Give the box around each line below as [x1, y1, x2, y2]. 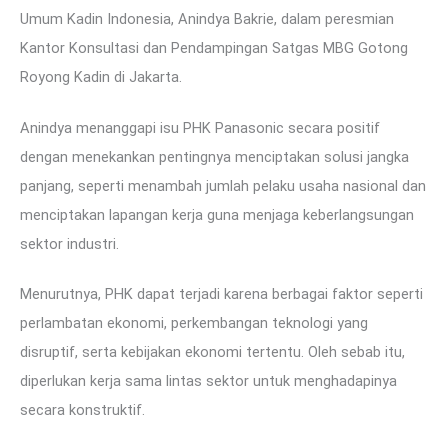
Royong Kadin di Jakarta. [20, 67, 182, 86]
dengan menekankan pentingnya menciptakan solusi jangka [20, 147, 409, 166]
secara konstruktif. [20, 401, 145, 420]
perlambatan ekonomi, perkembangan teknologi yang [20, 314, 368, 333]
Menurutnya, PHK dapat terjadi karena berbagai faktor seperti [20, 285, 423, 304]
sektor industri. [20, 234, 119, 253]
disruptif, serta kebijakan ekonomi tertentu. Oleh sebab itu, [20, 343, 405, 362]
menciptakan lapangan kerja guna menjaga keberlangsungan [20, 205, 414, 224]
